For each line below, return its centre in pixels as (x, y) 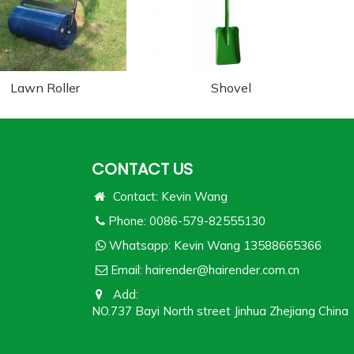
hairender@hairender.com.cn (222, 269)
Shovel (232, 87)
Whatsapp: (140, 245)
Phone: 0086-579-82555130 (187, 220)
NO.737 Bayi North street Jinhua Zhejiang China (220, 311)
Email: (126, 269)
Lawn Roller (45, 87)
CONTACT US (142, 169)
